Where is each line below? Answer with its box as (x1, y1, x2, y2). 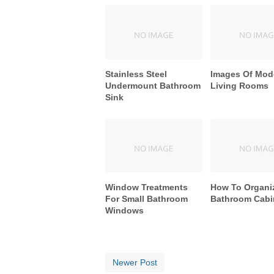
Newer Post (113, 257, 157, 268)
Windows (105, 206, 144, 216)
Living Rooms (210, 80, 269, 91)
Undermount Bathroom (105, 80, 201, 91)
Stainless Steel (105, 68, 167, 79)
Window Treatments (105, 182, 188, 193)
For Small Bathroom (105, 194, 188, 204)
